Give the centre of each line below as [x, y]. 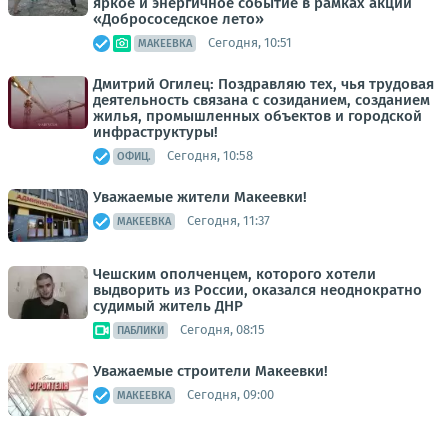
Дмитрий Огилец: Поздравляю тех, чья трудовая [263, 83]
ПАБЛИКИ [140, 330]
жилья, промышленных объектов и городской [257, 115]
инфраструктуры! [155, 131]
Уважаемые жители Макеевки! [200, 196]
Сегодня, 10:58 [210, 156]
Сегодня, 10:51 [250, 43]
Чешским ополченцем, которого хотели [234, 273]
